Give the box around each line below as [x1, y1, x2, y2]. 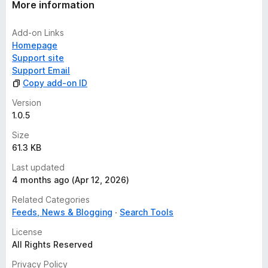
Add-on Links [12, 28, 64, 38]
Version [12, 98, 41, 108]
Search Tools [120, 207, 173, 217]
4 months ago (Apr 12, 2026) [12, 175, 129, 185]
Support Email [12, 65, 70, 75]
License [12, 227, 42, 237]
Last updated [12, 162, 65, 172]
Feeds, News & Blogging [12, 207, 112, 217]
